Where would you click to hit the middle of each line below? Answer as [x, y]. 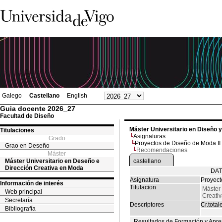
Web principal [24, 192]
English [77, 96]
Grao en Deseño [27, 146]
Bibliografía [20, 209]
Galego [12, 96]
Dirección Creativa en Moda [44, 168]
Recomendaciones [162, 150]
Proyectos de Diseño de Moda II [178, 143]
